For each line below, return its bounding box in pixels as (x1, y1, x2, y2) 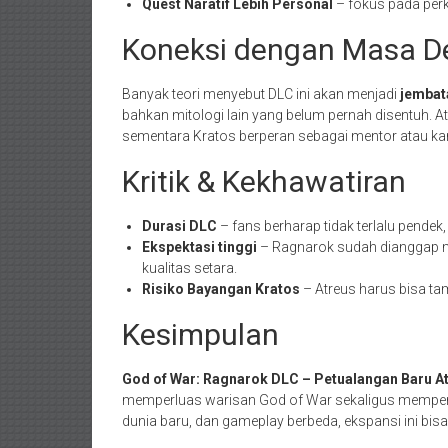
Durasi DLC (142, 218, 217, 235)
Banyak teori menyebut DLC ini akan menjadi (122, 86, 400, 103)
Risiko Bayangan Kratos (142, 281, 300, 298)
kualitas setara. (142, 260, 237, 277)
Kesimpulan (122, 317, 279, 353)
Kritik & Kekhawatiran (122, 164, 406, 200)
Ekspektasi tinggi (142, 239, 257, 256)
